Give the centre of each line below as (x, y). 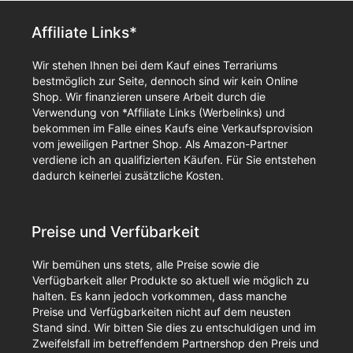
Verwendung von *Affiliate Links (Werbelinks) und (159, 112)
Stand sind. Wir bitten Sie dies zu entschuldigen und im (174, 327)
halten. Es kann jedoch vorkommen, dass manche (160, 295)
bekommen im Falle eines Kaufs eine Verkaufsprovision (173, 128)
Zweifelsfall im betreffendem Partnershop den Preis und (176, 343)
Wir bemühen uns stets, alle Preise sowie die (146, 264)
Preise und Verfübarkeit (115, 231)
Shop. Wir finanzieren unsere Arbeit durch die (149, 96)
